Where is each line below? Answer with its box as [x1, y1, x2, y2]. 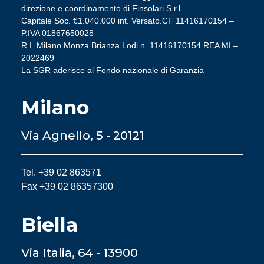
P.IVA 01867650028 [21, 28, 94, 38]
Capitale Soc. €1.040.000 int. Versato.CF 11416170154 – [21, 16, 234, 25]
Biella [21, 213, 78, 236]
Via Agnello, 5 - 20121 [21, 128, 144, 143]
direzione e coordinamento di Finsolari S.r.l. [21, 4, 183, 13]
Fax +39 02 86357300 [21, 181, 113, 192]
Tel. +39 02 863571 [21, 167, 101, 177]
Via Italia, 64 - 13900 [21, 246, 138, 260]
